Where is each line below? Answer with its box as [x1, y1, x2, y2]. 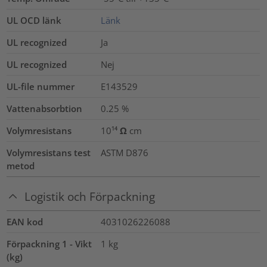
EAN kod [7, 215, 44, 228]
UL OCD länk [7, 14, 62, 27]
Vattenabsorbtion [7, 103, 83, 115]
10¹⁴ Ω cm [100, 125, 142, 137]
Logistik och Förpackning [24, 189, 156, 204]
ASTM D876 [100, 147, 148, 159]
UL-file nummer [7, 80, 75, 93]
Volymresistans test [7, 147, 91, 159]
